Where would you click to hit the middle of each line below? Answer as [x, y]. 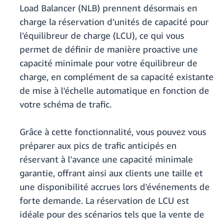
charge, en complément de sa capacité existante [117, 77]
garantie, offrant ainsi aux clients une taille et [111, 173]
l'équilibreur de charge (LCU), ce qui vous [102, 36]
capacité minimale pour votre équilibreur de [109, 63]
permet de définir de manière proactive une [109, 49]
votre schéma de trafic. [66, 104]
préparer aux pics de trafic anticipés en [98, 146]
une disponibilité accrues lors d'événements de [115, 187]
